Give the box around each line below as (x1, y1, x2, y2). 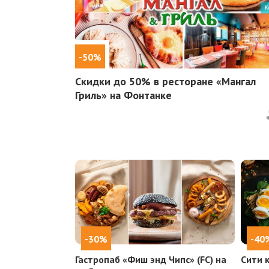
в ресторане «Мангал (150, 74, 256, 88)
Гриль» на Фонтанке (74, 88, 172, 102)
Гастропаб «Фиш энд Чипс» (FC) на (74, 253, 226, 266)
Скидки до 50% (74, 74, 151, 88)
